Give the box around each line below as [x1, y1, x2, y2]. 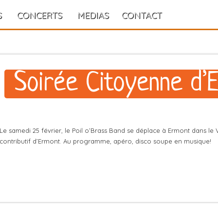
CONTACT [122, 10, 162, 21]
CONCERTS [17, 10, 62, 21]
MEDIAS [77, 10, 109, 21]
